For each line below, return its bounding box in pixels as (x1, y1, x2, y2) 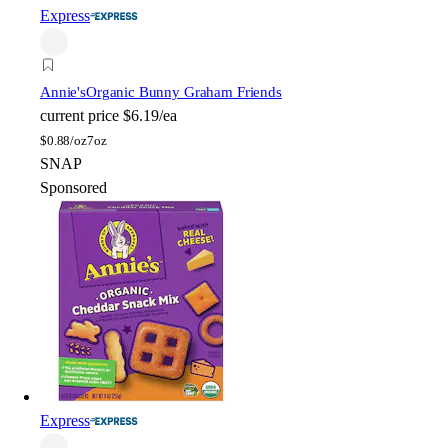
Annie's (40, 83, 86, 100)
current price (40, 106, 119, 124)
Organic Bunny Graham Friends (85, 83, 282, 100)
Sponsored (40, 178, 107, 196)
